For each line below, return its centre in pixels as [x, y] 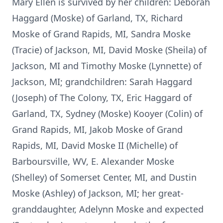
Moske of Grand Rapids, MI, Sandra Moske [101, 34]
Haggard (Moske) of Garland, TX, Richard [97, 18]
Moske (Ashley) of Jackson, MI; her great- [98, 193]
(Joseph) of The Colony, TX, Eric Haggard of [102, 98]
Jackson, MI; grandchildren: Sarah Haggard [102, 82]
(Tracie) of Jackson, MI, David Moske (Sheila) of [109, 50]
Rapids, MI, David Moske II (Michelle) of [95, 145]
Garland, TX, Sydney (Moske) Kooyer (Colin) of [107, 113]
